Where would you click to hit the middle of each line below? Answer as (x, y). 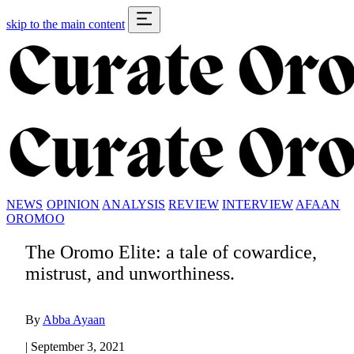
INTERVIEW (257, 204)
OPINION (73, 204)
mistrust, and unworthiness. (130, 273)
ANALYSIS (134, 204)
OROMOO (36, 218)
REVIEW (194, 204)
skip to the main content (66, 24)
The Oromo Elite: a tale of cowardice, (171, 252)
